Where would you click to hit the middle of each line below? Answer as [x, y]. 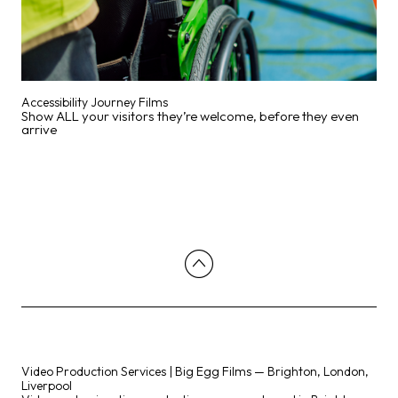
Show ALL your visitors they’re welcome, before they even [190, 115]
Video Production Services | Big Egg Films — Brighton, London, [195, 371]
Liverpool [47, 386]
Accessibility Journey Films [95, 102]
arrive [39, 129]
